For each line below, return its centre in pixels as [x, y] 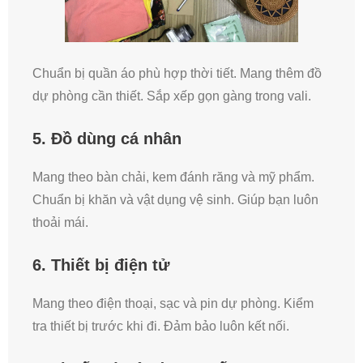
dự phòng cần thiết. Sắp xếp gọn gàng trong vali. [172, 96]
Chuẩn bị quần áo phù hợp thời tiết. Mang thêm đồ [177, 74]
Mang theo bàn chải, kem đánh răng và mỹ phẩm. [173, 177]
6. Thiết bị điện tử [101, 265]
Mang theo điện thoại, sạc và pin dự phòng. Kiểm [173, 304]
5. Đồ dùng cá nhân [107, 139]
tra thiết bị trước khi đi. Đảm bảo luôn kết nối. [161, 327]
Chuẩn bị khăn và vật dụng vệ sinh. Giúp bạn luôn [175, 200]
